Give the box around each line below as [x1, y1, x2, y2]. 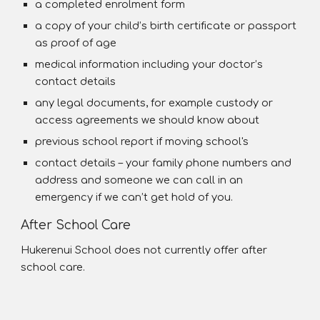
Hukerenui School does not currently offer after [21, 244, 268, 256]
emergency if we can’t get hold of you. [35, 191, 234, 203]
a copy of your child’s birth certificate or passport [35, 20, 297, 31]
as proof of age [35, 37, 117, 49]
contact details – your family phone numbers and [35, 157, 292, 169]
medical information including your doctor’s [35, 59, 264, 70]
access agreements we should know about [35, 114, 260, 126]
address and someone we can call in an [35, 174, 244, 186]
